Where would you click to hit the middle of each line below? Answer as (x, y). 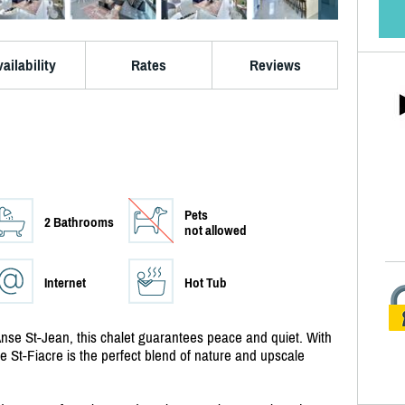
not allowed (216, 231)
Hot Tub (206, 283)
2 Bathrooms (79, 222)
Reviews (275, 65)
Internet (65, 283)
